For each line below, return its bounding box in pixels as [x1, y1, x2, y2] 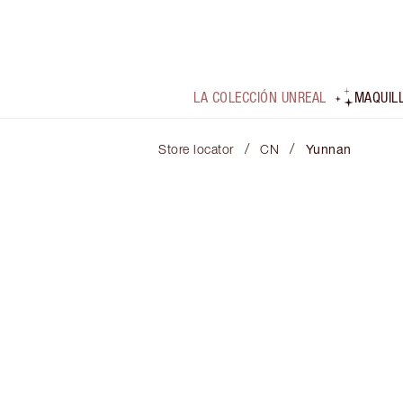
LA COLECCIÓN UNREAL [193, 89, 327, 106]
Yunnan [305, 141, 352, 157]
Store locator [158, 141, 234, 157]
